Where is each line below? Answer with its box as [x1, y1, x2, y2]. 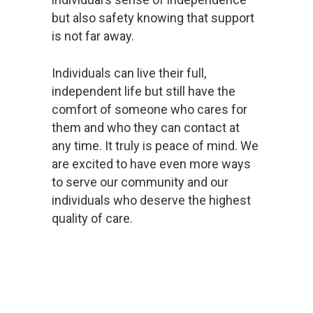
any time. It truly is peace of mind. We [51, 138, 259, 154]
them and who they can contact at [51, 120, 240, 136]
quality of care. [51, 211, 133, 226]
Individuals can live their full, [51, 66, 206, 81]
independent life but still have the [51, 84, 235, 99]
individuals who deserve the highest [51, 193, 251, 208]
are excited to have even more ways [51, 156, 251, 172]
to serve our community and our [51, 175, 228, 190]
